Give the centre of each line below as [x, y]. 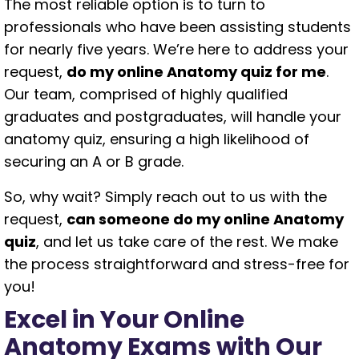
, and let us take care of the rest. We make [187, 242]
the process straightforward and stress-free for [177, 264]
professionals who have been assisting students [177, 27]
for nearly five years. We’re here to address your [176, 49]
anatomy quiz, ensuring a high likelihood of [157, 139]
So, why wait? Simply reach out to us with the [165, 197]
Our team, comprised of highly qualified [146, 94]
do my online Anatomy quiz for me [196, 72]
